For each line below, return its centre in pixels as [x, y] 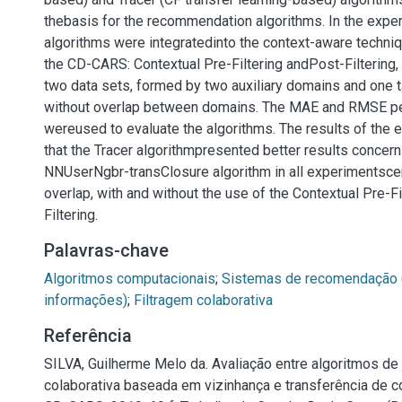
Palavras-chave [106, 250]
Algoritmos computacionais [130, 279]
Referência [88, 336]
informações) [86, 300]
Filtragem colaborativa [203, 300]
